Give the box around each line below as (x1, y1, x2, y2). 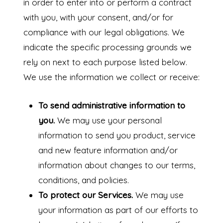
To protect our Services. (38, 190, 135, 201)
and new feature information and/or (38, 145, 178, 156)
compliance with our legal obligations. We (23, 27, 185, 38)
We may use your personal (57, 115, 162, 126)
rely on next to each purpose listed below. (23, 57, 187, 68)
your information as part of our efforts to (38, 205, 198, 216)
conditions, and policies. (38, 175, 129, 186)
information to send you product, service (38, 130, 196, 141)
